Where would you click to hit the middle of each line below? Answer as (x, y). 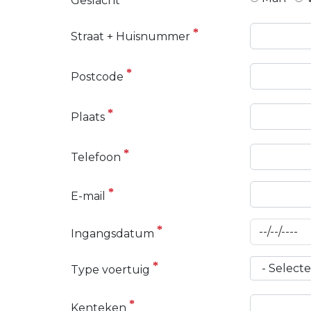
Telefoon (96, 158)
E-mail (88, 196)
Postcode (97, 77)
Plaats (88, 117)
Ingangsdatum (112, 234)
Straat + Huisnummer (131, 37)
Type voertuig (110, 270)
